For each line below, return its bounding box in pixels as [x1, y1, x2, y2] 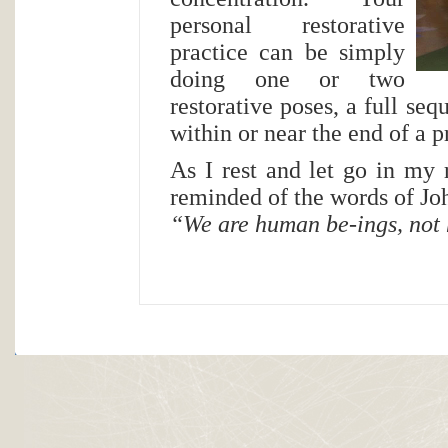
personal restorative [170, 11, 405, 38]
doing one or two [170, 65, 405, 92]
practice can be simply [170, 38, 405, 65]
